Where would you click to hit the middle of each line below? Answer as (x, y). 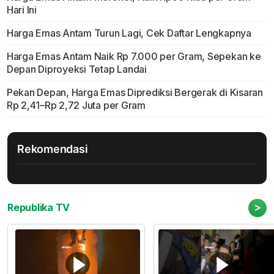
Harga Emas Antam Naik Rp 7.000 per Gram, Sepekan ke (134, 57)
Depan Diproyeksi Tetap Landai (76, 69)
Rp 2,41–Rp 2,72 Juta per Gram (76, 106)
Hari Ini (21, 10)
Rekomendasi (53, 149)
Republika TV (39, 208)
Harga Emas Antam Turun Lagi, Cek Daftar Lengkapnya (129, 33)
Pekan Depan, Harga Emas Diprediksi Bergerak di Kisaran (135, 93)
